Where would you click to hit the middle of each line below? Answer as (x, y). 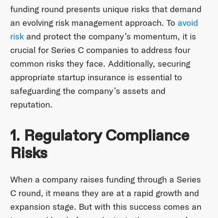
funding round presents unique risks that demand (106, 9)
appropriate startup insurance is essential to (96, 77)
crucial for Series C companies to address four (100, 50)
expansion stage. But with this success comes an (106, 207)
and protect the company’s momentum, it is (110, 36)
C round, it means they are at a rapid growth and (104, 193)
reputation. (31, 105)
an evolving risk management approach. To (94, 23)
